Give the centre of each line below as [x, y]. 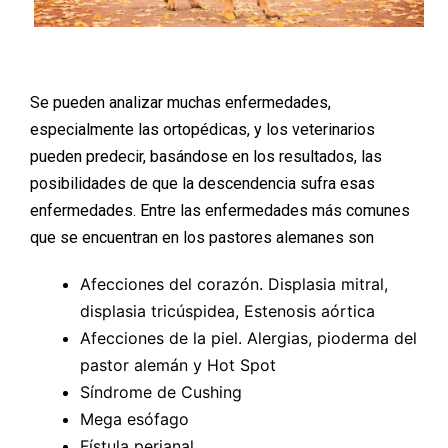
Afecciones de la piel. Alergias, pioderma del [248, 337]
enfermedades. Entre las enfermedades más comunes [220, 210]
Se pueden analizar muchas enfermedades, [180, 102]
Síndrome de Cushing [161, 391]
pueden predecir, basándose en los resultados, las [206, 156]
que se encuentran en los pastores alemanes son [202, 237]
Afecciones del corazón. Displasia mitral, [234, 283]
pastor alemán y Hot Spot [178, 364]
